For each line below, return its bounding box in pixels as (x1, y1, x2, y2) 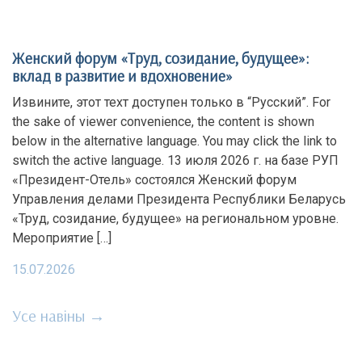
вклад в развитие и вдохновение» (12, 66, 233, 86)
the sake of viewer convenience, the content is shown (12, 114, 314, 129)
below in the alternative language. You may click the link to (12, 133, 337, 149)
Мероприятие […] (12, 230, 112, 246)
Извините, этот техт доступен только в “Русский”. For (12, 95, 330, 110)
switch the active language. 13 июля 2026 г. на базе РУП (12, 153, 339, 168)
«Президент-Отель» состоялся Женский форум (12, 172, 297, 187)
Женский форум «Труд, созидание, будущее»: (12, 48, 309, 68)
